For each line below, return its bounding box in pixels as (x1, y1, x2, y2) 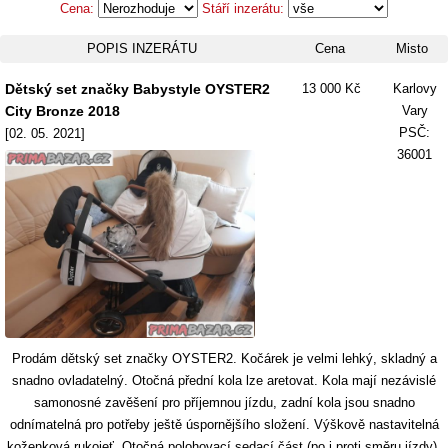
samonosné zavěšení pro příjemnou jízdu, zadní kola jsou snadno (33, 395, 415, 410)
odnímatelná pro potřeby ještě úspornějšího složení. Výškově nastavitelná (9, 417, 439, 432)
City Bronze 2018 (5, 103, 120, 119)
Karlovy (392, 81, 437, 96)
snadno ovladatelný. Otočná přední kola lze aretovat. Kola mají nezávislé (12, 373, 436, 388)
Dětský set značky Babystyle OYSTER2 (5, 81, 270, 97)
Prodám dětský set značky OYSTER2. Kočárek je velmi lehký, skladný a (11, 351, 437, 366)
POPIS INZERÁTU (87, 41, 197, 56)
